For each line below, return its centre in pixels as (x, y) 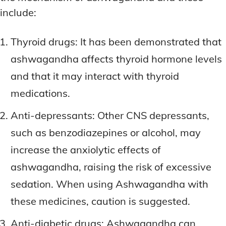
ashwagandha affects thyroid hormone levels (116, 59)
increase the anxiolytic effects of (86, 150)
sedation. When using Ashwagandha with (109, 184)
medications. (40, 93)
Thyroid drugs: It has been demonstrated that (116, 42)
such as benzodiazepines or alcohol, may (106, 133)
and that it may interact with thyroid (95, 76)
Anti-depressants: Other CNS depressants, (110, 116)
